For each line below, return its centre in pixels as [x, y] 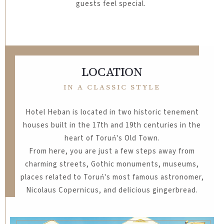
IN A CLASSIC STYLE [112, 87]
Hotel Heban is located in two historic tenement [112, 112]
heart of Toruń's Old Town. [112, 138]
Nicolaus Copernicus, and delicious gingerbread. [112, 190]
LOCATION [112, 71]
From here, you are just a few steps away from [112, 151]
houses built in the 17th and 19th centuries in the [112, 125]
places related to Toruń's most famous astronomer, [112, 177]
